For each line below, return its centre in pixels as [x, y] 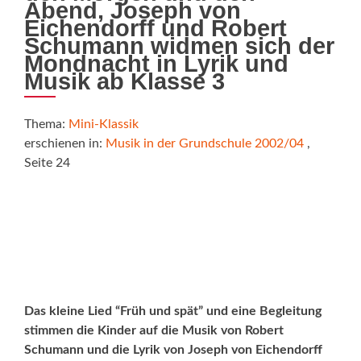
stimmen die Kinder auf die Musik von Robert [154, 330]
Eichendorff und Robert [156, 28]
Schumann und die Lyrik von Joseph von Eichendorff [173, 350]
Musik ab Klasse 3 [124, 81]
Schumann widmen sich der [179, 46]
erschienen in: [65, 143]
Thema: [46, 124]
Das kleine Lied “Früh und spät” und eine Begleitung [173, 311]
